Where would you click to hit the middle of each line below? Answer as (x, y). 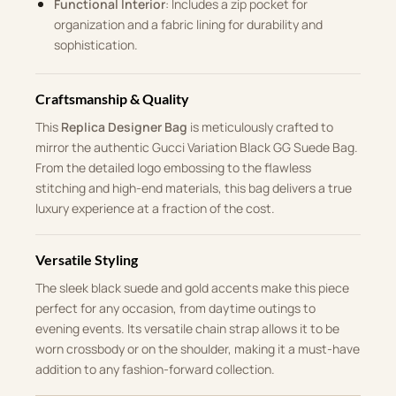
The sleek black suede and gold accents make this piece (192, 287)
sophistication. (95, 45)
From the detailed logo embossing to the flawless (173, 167)
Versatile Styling (87, 259)
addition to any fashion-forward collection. (155, 369)
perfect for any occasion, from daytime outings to (175, 308)
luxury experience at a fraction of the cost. (155, 208)
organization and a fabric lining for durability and (188, 24)
